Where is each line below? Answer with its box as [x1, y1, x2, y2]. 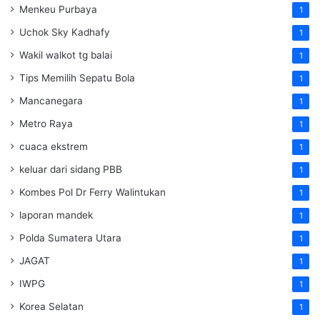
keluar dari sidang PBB [19, 163, 122, 175]
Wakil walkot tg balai [19, 49, 112, 61]
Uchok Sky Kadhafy [19, 26, 110, 38]
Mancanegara [19, 94, 83, 106]
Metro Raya [19, 117, 73, 129]
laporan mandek [19, 209, 93, 221]
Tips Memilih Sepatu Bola [19, 71, 135, 84]
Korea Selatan [19, 300, 84, 312]
